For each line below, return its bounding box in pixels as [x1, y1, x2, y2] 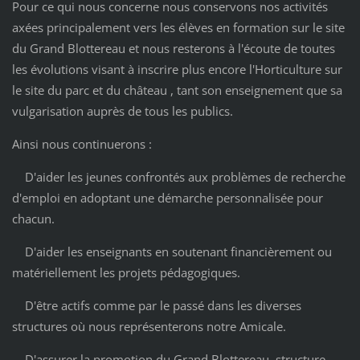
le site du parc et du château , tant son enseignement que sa [11, 81, 342, 98]
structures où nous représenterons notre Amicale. [11, 317, 286, 334]
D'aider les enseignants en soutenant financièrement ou [11, 243, 332, 260]
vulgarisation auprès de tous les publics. [11, 102, 233, 119]
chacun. [11, 210, 55, 227]
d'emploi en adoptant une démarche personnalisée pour [11, 189, 323, 206]
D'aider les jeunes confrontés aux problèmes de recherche [11, 168, 346, 185]
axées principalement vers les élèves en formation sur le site [11, 18, 345, 35]
